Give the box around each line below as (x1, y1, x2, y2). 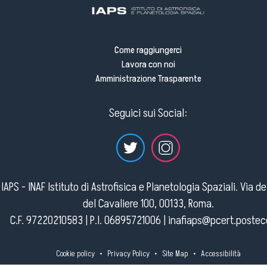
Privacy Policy (107, 248, 150, 260)
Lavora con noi (121, 58, 175, 72)
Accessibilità (200, 248, 241, 260)
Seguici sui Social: (108, 105, 187, 122)
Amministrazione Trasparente (95, 72, 201, 86)
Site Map (162, 248, 188, 260)
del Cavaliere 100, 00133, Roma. (82, 195, 214, 213)
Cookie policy (55, 248, 95, 260)
